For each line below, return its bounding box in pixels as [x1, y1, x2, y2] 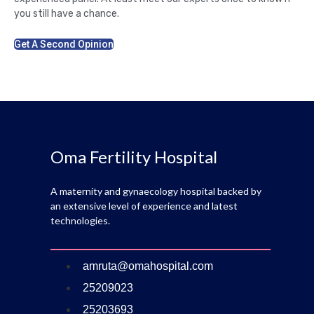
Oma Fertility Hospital [50, 146, 217, 168]
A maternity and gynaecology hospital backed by [50, 185, 261, 198]
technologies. [50, 214, 110, 227]
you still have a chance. [14, 7, 119, 20]
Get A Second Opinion [14, 38, 114, 50]
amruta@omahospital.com [82, 259, 213, 272]
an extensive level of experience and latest [50, 200, 238, 212]
